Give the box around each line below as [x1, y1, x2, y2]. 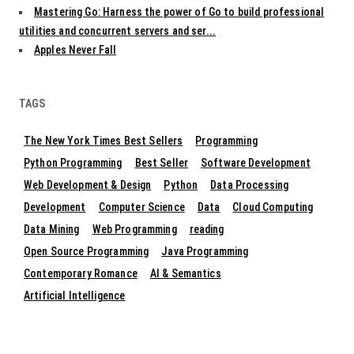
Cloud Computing [232, 201, 314, 214]
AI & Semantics [149, 267, 221, 281]
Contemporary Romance [24, 267, 137, 281]
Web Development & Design [24, 179, 152, 192]
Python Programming [24, 156, 122, 170]
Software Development [201, 156, 311, 170]
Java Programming [161, 245, 249, 258]
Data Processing [210, 179, 289, 192]
